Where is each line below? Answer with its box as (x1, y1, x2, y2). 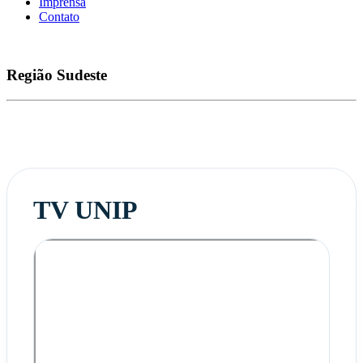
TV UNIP (33, 194, 138, 224)
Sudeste (57, 66, 107, 84)
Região (6, 66, 57, 84)
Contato (39, 9, 79, 23)
